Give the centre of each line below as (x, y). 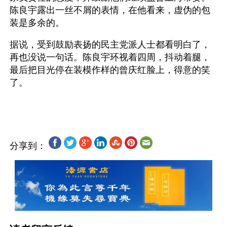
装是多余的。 (37, 23)
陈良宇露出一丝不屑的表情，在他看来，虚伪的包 (110, 10)
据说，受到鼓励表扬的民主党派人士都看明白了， (110, 45)
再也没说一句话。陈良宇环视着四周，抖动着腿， (110, 57)
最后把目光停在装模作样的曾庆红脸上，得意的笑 (110, 70)
